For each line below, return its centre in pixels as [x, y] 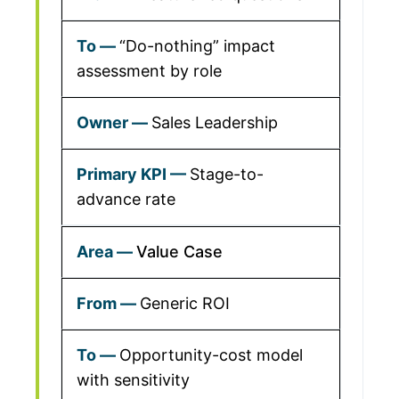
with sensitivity [133, 380]
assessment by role [149, 71]
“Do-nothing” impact [197, 46]
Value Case [179, 252]
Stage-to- [227, 174]
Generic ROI [185, 303]
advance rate [126, 199]
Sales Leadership [215, 122]
